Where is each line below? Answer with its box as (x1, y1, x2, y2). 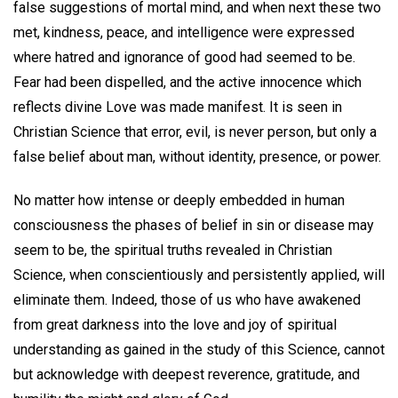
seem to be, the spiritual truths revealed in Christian (13, 242, 332, 259)
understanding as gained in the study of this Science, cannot (13, 341, 385, 359)
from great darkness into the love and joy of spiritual (13, 316, 337, 334)
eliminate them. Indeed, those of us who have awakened (13, 291, 361, 309)
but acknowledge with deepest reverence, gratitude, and (13, 366, 360, 384)
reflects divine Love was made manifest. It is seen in (13, 99, 342, 116)
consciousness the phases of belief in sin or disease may (13, 217, 374, 235)
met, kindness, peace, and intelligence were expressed (13, 24, 354, 42)
